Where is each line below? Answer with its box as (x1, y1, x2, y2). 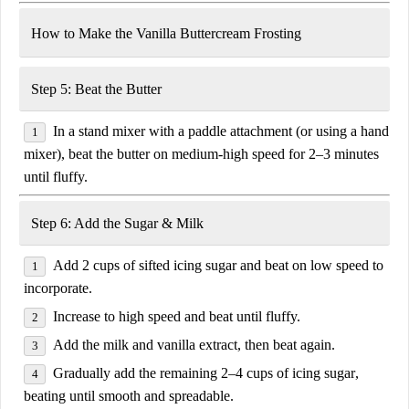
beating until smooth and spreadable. (24, 387, 234, 404)
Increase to (53, 308, 119, 324)
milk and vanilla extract (103, 336, 237, 352)
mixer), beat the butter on (24, 145, 172, 162)
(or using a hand (292, 122, 389, 139)
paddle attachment (188, 122, 292, 139)
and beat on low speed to (236, 257, 383, 273)
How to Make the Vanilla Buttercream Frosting (31, 25, 301, 41)
